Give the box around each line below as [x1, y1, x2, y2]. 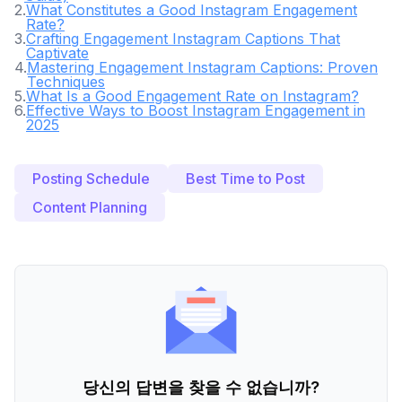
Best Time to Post [186, 170, 305, 188]
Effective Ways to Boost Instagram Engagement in [26, 101, 365, 119]
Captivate [26, 44, 89, 62]
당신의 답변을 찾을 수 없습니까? [83, 378, 319, 397]
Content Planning [32, 198, 147, 216]
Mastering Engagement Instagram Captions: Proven [27, 58, 378, 76]
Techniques [27, 73, 105, 91]
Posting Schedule [32, 170, 150, 188]
